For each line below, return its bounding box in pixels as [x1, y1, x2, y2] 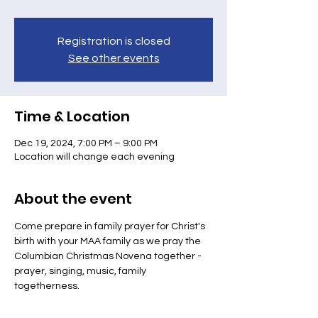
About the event [14, 189, 132, 209]
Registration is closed [57, 35, 170, 47]
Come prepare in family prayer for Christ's [14, 221, 207, 231]
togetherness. [14, 281, 79, 291]
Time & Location [14, 106, 130, 126]
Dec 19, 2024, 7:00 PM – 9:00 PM [14, 138, 158, 148]
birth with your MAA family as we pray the [14, 236, 203, 246]
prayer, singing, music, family [14, 266, 148, 276]
